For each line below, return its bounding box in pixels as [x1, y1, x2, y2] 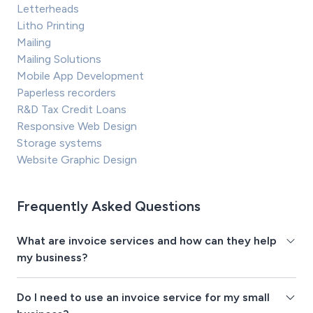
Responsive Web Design [17, 119, 137, 133]
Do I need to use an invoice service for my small [17, 291, 270, 305]
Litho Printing [17, 19, 85, 33]
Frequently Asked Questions [17, 198, 201, 215]
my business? [17, 251, 87, 265]
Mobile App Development [17, 69, 144, 83]
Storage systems [17, 136, 102, 150]
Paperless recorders [17, 86, 116, 100]
